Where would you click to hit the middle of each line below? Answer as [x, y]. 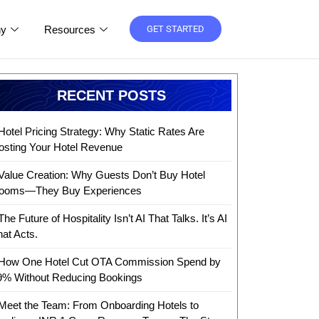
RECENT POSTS [111, 95]
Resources [69, 29]
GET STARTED [175, 29]
